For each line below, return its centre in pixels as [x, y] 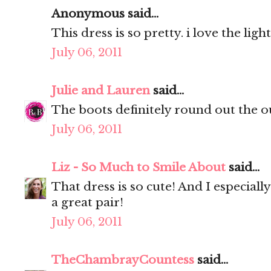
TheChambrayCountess [123, 260]
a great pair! [87, 203]
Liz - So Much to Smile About [139, 168]
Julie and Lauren [101, 91]
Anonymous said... [105, 14]
